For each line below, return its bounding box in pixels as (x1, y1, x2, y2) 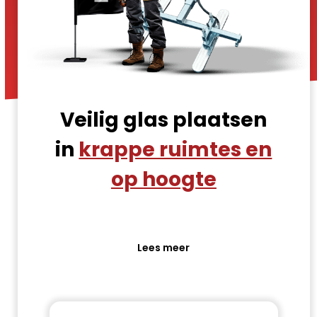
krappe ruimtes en (79, 135, 272, 163)
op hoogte (110, 165, 217, 193)
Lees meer (137, 240, 190, 255)
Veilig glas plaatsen (60, 105, 267, 134)
